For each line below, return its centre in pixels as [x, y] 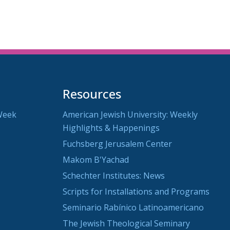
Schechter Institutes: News [114, 176]
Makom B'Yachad [96, 160]
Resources [92, 94]
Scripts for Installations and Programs [136, 192]
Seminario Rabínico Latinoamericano [133, 208]
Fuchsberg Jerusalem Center [117, 144]
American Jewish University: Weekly [130, 115]
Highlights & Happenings [111, 128]
